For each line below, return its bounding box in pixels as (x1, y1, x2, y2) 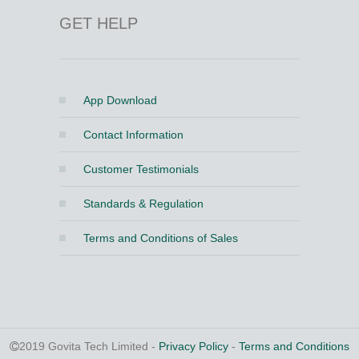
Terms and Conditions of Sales (83, 232, 238, 244)
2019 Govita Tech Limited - (19, 340, 159, 353)
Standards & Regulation (83, 197, 204, 210)
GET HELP (58, 14, 138, 32)
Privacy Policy (159, 340, 228, 353)
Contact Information (83, 128, 184, 141)
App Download (83, 94, 157, 107)
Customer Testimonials (83, 163, 199, 175)
